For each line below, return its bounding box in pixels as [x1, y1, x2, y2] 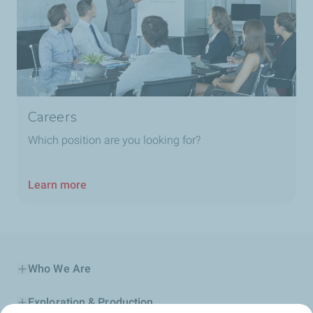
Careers [28, 108, 77, 127]
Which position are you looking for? [28, 133, 201, 147]
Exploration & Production [28, 296, 154, 310]
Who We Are [28, 262, 91, 276]
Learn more [28, 178, 87, 192]
